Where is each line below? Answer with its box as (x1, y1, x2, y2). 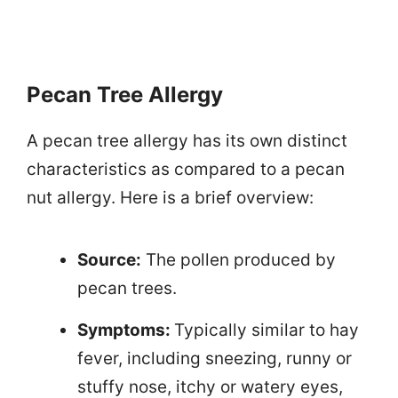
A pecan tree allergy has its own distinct (27, 130, 347, 151)
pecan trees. (77, 277, 177, 298)
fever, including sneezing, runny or (77, 347, 352, 369)
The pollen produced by (141, 249, 336, 270)
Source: (77, 249, 141, 270)
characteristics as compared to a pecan (27, 158, 345, 179)
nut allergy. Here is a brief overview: (27, 187, 314, 208)
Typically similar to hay (174, 319, 359, 340)
